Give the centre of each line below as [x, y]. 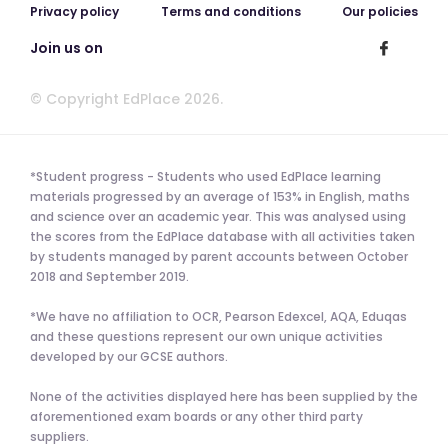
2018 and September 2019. [109, 277]
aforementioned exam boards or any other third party [196, 417]
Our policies [380, 12]
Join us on [66, 48]
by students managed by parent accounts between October [219, 257]
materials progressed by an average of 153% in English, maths [220, 197]
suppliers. [59, 437]
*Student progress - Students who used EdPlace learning [205, 177]
